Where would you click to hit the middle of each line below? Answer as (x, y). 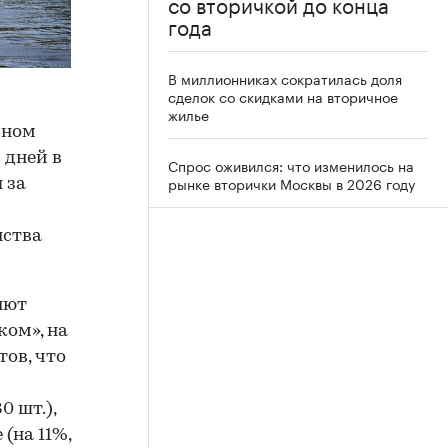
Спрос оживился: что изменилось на (291, 165)
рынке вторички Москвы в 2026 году (291, 183)
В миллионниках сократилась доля (285, 78)
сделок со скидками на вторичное (283, 96)
